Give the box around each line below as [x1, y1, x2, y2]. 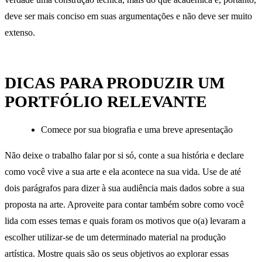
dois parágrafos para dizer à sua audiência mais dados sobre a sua [5, 183, 244, 194]
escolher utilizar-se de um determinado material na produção [5, 232, 226, 243]
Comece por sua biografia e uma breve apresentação [41, 124, 233, 135]
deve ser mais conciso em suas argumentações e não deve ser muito [5, 11, 252, 22]
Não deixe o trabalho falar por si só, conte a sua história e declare [5, 150, 244, 161]
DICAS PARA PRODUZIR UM [5, 74, 225, 92]
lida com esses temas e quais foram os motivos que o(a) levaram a [5, 216, 246, 226]
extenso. [5, 27, 35, 38]
